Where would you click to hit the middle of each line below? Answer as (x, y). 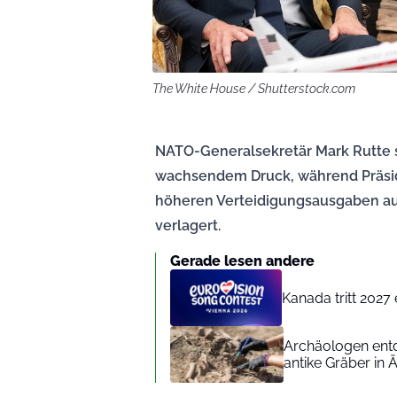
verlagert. (188, 226)
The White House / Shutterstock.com (254, 89)
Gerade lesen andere (242, 261)
